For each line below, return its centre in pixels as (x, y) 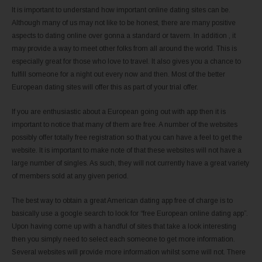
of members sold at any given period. (70, 176)
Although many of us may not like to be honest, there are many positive (124, 23)
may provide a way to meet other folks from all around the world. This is (124, 48)
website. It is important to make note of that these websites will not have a (127, 150)
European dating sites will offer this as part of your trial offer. (105, 87)
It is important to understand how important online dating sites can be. (121, 10)
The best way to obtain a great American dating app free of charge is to (122, 200)
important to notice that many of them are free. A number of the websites (125, 124)
